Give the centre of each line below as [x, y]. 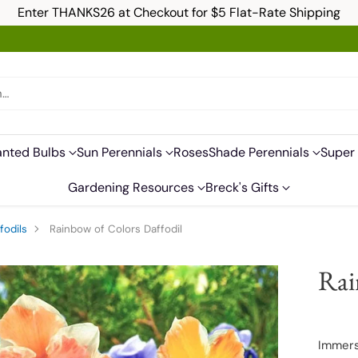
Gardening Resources [131, 187]
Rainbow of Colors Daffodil [115, 229]
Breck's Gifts [242, 187]
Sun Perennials [119, 152]
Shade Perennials [259, 152]
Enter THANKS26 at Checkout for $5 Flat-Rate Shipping [179, 12]
